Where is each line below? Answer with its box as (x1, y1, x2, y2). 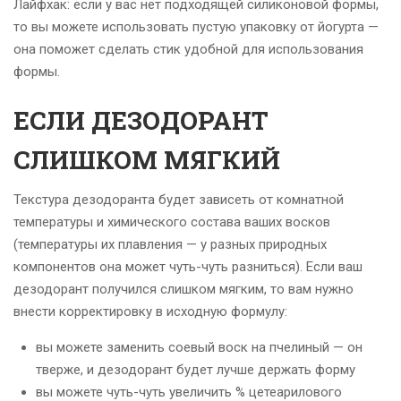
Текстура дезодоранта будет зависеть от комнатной (13, 192, 344, 209)
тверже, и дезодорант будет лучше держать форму (36, 362, 355, 379)
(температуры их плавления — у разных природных (13, 236, 327, 253)
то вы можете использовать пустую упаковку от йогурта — (13, 19, 379, 36)
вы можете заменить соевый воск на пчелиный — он (36, 339, 363, 356)
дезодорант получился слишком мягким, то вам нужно (13, 281, 354, 298)
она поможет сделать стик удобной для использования (13, 41, 363, 58)
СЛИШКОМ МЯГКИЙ (13, 143, 280, 177)
